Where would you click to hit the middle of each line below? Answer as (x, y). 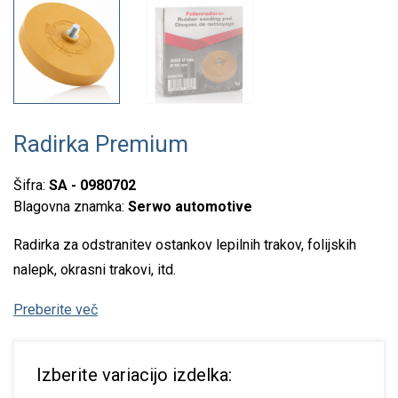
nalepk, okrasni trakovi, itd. (95, 270)
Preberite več (56, 310)
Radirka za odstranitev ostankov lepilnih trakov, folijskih (185, 245)
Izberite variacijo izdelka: (134, 375)
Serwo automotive (190, 207)
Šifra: (31, 185)
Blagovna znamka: (71, 207)
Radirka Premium (101, 144)
